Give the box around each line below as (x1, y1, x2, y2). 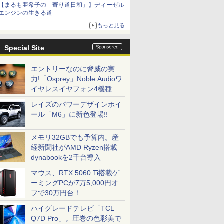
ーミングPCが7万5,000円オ (31, 179, 118, 187)
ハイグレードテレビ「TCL (31, 204, 114, 212)
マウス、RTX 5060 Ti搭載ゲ (31, 169, 119, 177)
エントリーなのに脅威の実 (31, 65, 115, 73)
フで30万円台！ (31, 189, 81, 197)
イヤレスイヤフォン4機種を (31, 85, 119, 93)
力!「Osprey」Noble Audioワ (31, 75, 122, 83)
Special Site (4, 44, 44, 52)
